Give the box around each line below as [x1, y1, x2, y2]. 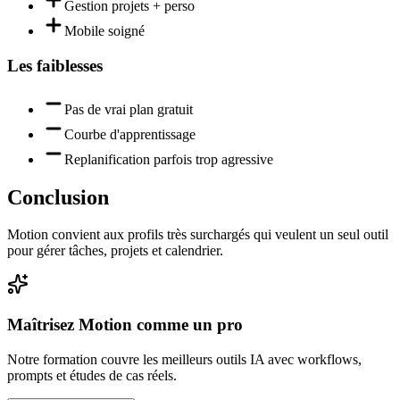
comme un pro [132, 315, 243, 335]
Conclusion [7, 185, 109, 209]
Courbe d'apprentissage [64, 126, 196, 142]
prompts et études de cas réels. [7, 367, 177, 383]
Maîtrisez [7, 315, 79, 335]
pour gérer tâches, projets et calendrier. [7, 243, 223, 259]
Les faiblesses [7, 55, 103, 75]
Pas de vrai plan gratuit [64, 101, 193, 117]
